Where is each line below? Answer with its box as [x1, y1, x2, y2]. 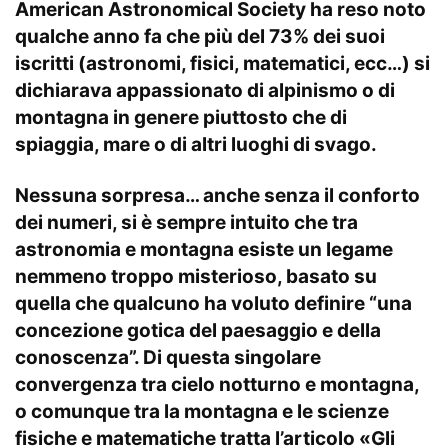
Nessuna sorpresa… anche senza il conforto [15, 184, 420, 208]
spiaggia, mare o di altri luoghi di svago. [15, 133, 377, 157]
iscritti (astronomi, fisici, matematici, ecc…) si [15, 52, 430, 76]
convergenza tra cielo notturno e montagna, [15, 373, 419, 397]
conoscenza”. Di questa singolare [15, 346, 321, 370]
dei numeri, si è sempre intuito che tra [15, 211, 358, 235]
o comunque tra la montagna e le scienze [15, 400, 389, 424]
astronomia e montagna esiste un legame [15, 238, 393, 262]
